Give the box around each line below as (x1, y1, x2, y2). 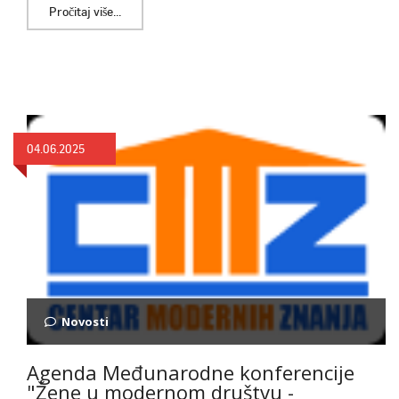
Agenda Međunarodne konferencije (27, 358, 354, 386)
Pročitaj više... (49, 3, 121, 19)
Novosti (61, 313, 109, 330)
